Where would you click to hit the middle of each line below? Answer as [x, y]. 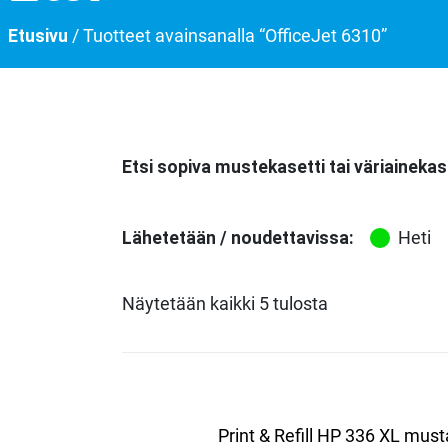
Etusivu [38, 35]
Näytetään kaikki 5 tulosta [225, 303]
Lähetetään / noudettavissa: [238, 237]
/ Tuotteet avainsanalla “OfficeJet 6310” [227, 35]
